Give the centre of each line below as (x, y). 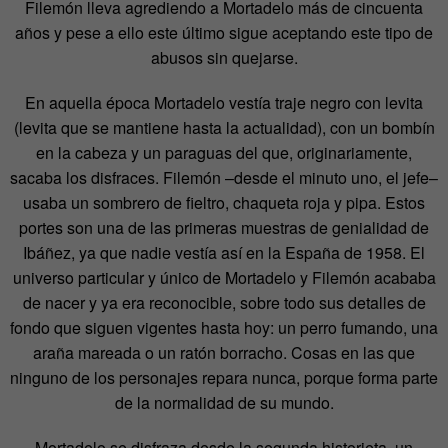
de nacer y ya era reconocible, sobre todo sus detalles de (224, 302)
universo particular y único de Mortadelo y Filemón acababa (224, 277)
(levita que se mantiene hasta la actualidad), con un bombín (224, 127)
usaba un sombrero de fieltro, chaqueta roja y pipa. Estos (224, 202)
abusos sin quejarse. (224, 57)
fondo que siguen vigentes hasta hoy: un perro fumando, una (224, 327)
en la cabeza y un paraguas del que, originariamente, (224, 152)
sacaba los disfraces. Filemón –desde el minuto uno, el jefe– (224, 177)
